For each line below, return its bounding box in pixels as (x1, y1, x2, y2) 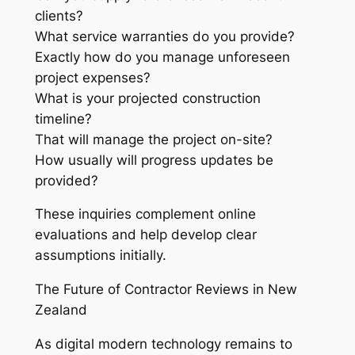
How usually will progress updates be (34, 151, 273, 168)
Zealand (34, 302, 87, 319)
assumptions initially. (34, 247, 166, 264)
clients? (34, 7, 83, 24)
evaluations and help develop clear (34, 227, 257, 243)
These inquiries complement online (34, 206, 256, 223)
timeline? (34, 110, 92, 127)
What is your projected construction (34, 90, 261, 106)
